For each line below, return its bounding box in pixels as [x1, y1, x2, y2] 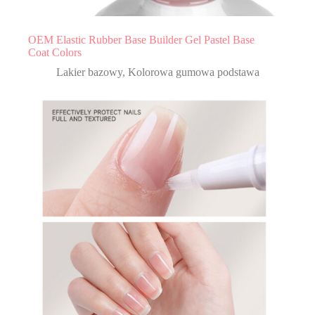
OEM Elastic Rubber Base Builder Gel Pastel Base [28, 34, 255, 46]
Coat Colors [28, 46, 82, 59]
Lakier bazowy [56, 66, 122, 79]
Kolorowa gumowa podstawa [128, 66, 259, 79]
